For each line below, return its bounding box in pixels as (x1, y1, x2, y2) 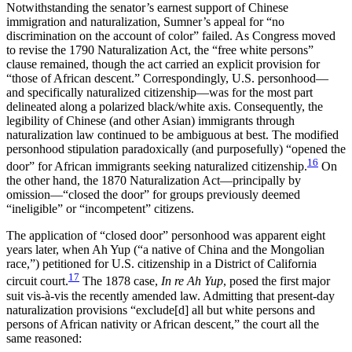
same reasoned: (6, 331, 82, 345)
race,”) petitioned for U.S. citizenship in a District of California (6, 257, 317, 271)
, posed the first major (223, 274, 330, 288)
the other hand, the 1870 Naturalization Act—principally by (6, 174, 301, 188)
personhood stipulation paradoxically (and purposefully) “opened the (6, 142, 346, 156)
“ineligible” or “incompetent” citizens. (6, 202, 194, 216)
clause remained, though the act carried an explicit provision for (6, 57, 320, 71)
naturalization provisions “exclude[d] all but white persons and (6, 302, 315, 317)
